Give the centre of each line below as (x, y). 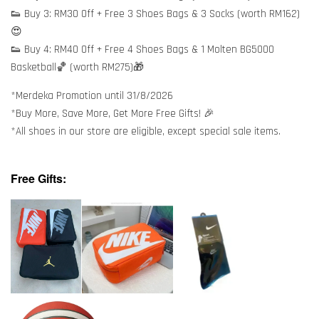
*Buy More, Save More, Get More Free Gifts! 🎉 (113, 113)
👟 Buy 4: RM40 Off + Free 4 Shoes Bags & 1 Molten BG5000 (142, 49)
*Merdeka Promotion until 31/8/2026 (92, 95)
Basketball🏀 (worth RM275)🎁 (77, 67)
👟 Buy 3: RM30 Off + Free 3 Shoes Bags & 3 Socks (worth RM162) (155, 14)
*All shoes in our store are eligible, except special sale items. (146, 131)
